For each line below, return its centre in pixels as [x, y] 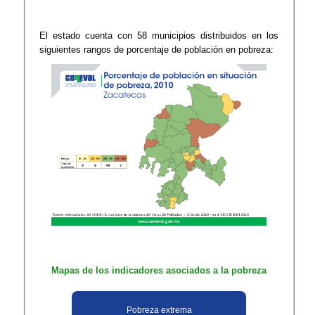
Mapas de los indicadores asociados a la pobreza [159, 270]
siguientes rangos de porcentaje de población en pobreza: [157, 50]
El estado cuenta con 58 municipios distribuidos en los [159, 36]
